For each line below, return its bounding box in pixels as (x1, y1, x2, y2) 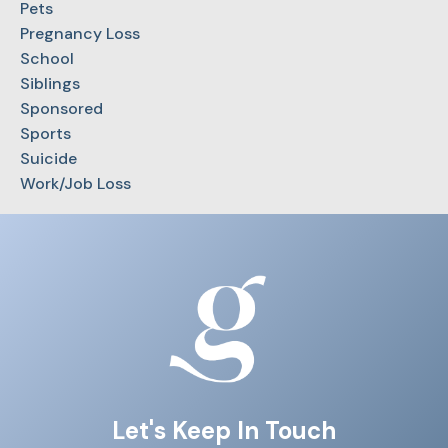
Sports (20, 122, 71, 144)
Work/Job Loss (20, 172, 131, 194)
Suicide (20, 147, 77, 169)
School (20, 47, 74, 69)
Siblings (20, 72, 80, 94)
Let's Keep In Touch (112, 414, 336, 446)
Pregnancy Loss (20, 22, 140, 44)
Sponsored (20, 97, 103, 119)
